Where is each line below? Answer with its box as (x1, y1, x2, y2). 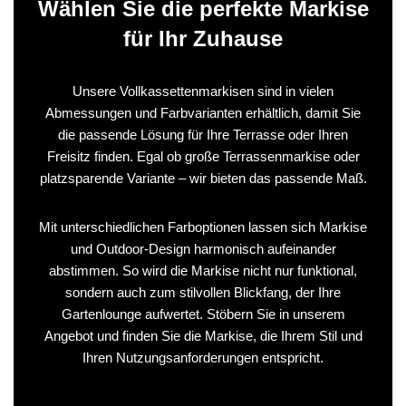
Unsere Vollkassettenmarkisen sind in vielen (72, 82, 333, 99)
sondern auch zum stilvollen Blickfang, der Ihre (65, 284, 341, 300)
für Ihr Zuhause (123, 25, 283, 51)
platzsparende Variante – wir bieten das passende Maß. (39, 169, 367, 186)
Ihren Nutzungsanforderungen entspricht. (82, 349, 324, 365)
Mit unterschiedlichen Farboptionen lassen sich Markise (39, 218, 367, 235)
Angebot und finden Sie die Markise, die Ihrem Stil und (43, 327, 362, 343)
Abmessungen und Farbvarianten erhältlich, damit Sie (45, 104, 361, 121)
